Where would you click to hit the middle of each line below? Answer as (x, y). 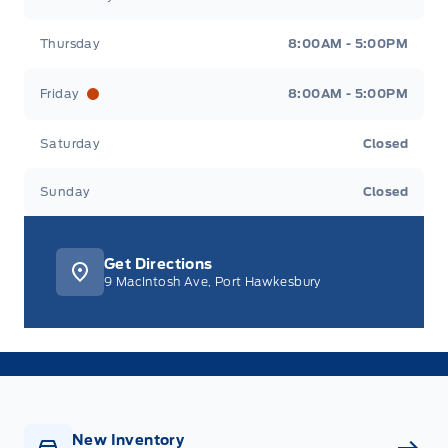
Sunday (65, 192)
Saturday (70, 144)
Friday (60, 94)
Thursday (70, 44)
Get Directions (158, 264)
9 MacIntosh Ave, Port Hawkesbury (212, 282)
